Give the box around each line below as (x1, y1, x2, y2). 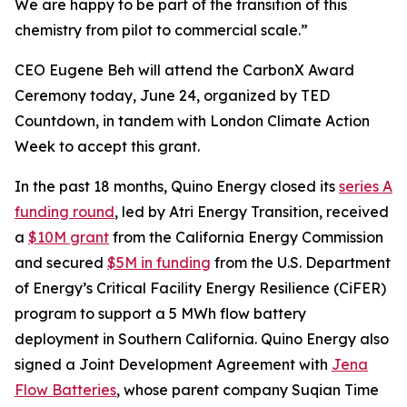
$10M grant (28, 228, 109, 246)
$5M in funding (107, 253, 211, 272)
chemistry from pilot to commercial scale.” (15, 21, 308, 39)
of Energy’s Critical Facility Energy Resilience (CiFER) (15, 279, 386, 297)
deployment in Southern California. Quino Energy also (15, 330, 389, 348)
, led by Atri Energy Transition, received (114, 203, 389, 221)
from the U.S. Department (211, 253, 391, 272)
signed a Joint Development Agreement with (15, 355, 332, 373)
